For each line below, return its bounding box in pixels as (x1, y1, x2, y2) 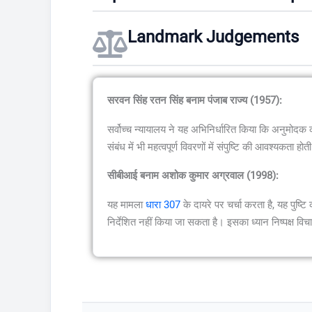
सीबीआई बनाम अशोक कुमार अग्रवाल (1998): (107, 169, 279, 182)
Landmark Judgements (127, 27, 299, 47)
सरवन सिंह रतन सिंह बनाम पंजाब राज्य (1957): (107, 94, 282, 107)
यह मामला (107, 198, 146, 211)
